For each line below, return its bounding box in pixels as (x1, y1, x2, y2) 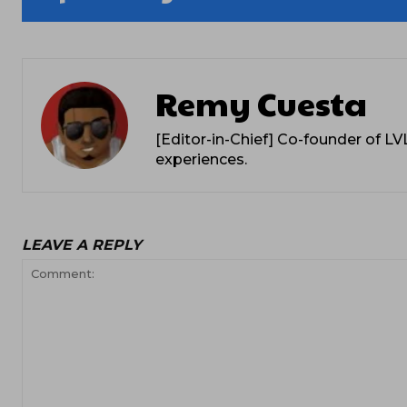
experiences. (155, 150, 247, 168)
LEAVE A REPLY (22, 235, 142, 253)
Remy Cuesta (155, 79, 367, 125)
